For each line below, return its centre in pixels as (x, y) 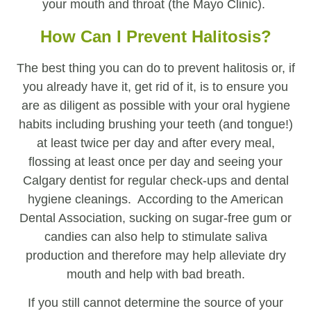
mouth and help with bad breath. (155, 274)
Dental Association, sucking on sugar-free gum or (155, 218)
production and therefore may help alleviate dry (155, 255)
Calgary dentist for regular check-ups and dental (155, 180)
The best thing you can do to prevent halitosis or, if (155, 68)
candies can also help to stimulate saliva (155, 236)
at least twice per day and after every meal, (155, 143)
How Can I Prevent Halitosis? (155, 36)
